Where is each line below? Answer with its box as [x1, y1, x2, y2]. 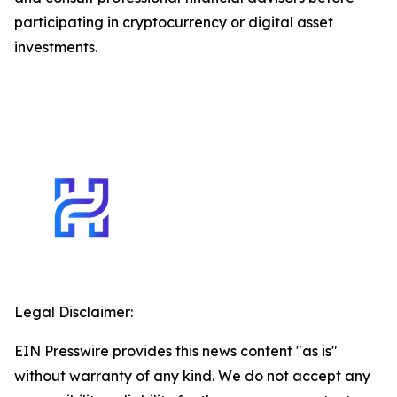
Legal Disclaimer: [14, 303, 133, 321]
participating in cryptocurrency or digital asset [14, 13, 333, 31]
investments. [14, 38, 97, 56]
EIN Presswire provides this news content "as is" [14, 342, 338, 360]
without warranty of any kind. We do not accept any [14, 367, 370, 385]
